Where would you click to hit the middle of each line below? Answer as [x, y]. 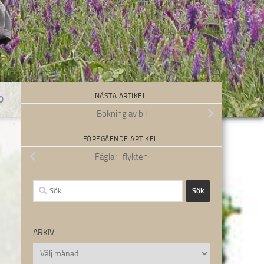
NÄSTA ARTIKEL [121, 96]
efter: [42, 200]
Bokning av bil [121, 113]
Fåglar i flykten [121, 156]
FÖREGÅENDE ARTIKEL [121, 139]
